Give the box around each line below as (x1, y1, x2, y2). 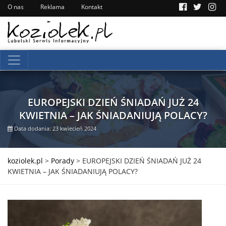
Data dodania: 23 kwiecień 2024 (13, 124, 96, 132)
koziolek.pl (8, 155, 43, 165)
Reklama (40, 3, 65, 11)
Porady (51, 155, 74, 165)
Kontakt (81, 3, 102, 11)
